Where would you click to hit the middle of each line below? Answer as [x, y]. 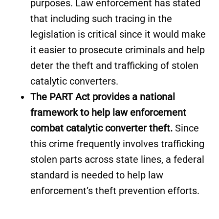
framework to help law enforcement [109, 113]
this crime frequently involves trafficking [118, 144]
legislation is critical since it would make [118, 34]
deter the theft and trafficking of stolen [115, 66]
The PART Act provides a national [103, 97]
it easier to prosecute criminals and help [118, 50]
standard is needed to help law [97, 175]
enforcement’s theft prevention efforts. [115, 191]
